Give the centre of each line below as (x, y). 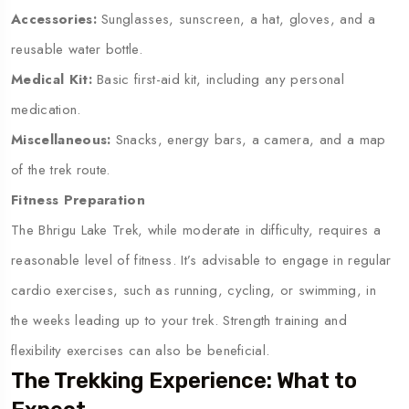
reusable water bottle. (77, 49)
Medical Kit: (52, 79)
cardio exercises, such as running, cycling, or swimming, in (194, 290)
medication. (46, 109)
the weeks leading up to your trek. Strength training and (179, 320)
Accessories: (57, 19)
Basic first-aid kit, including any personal (218, 79)
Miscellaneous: (61, 139)
